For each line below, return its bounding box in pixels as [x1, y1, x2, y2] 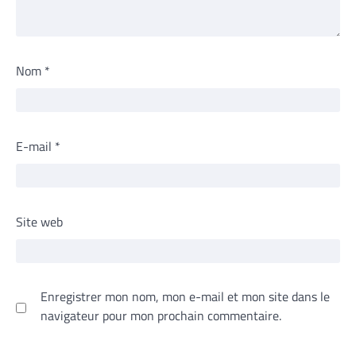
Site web [16, 212, 63, 232]
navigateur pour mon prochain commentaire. [41, 306, 281, 326]
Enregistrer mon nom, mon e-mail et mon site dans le [41, 287, 330, 307]
